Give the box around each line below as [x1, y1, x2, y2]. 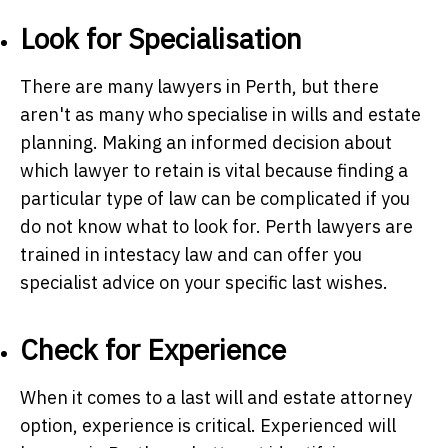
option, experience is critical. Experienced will [20, 413, 396, 437]
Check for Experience [20, 330, 286, 368]
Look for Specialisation [20, 19, 302, 57]
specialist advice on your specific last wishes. [20, 270, 388, 294]
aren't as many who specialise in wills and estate [20, 102, 421, 126]
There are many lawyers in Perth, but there [20, 74, 379, 98]
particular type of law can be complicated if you [20, 186, 410, 210]
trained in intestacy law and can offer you [20, 242, 362, 266]
